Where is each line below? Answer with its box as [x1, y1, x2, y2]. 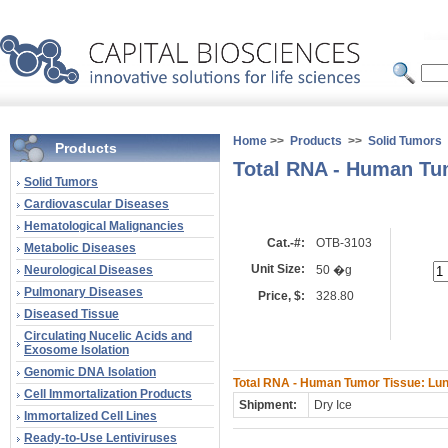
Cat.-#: [267, 236, 305, 250]
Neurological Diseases [24, 263, 153, 277]
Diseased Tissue [24, 307, 119, 321]
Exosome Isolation [24, 343, 129, 357]
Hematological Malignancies [24, 219, 184, 233]
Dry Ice [314, 398, 352, 412]
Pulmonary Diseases [24, 285, 143, 299]
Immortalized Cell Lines [24, 409, 157, 423]
